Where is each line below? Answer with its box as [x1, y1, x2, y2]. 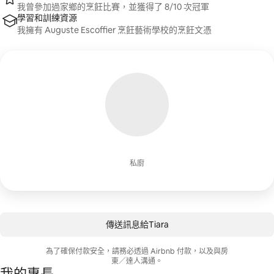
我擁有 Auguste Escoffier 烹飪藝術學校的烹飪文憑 [17, 24, 212, 35]
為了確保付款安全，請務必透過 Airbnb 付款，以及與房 [46, 246, 228, 256]
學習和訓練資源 [17, 12, 77, 23]
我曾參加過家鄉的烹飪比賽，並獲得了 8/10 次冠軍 [17, 1, 209, 12]
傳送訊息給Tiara [105, 219, 169, 230]
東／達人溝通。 [111, 256, 163, 266]
